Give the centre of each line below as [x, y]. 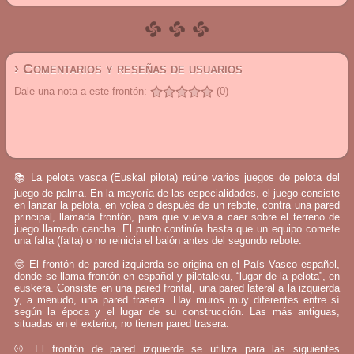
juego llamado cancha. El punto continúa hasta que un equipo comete [177, 229]
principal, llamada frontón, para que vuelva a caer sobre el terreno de [177, 217]
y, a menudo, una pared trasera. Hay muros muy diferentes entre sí [177, 300]
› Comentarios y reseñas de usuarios [128, 69]
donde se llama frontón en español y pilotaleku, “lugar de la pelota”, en [177, 276]
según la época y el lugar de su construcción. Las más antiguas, [177, 312]
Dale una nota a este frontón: [81, 91]
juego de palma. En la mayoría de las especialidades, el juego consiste [177, 193]
